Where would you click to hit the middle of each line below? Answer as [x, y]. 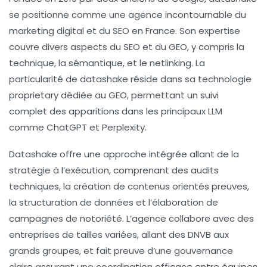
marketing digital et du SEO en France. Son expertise [125, 31]
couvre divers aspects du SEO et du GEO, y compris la [127, 47]
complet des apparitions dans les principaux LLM [116, 111]
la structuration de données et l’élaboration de [114, 203]
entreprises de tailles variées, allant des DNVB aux [119, 235]
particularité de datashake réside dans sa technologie [130, 79]
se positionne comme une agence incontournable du [128, 15]
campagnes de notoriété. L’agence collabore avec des [131, 219]
